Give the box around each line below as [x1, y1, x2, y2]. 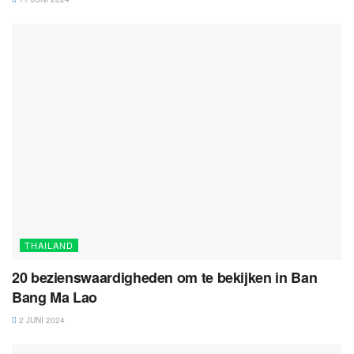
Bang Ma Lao [12, 286, 98, 307]
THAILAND [24, 238, 73, 251]
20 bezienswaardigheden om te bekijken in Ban [12, 266, 318, 288]
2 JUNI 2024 [17, 314, 65, 326]
